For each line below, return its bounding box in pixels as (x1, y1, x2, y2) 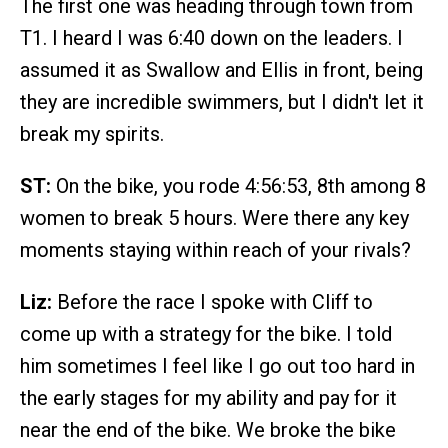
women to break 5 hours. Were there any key (20, 205, 409, 230)
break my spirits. (20, 121, 164, 146)
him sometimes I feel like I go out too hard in (20, 353, 415, 378)
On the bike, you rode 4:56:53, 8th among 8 (51, 173, 426, 198)
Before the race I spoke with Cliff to (52, 289, 373, 314)
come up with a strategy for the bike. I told (20, 321, 392, 346)
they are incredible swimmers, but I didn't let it (20, 89, 424, 114)
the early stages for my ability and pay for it (20, 385, 397, 410)
